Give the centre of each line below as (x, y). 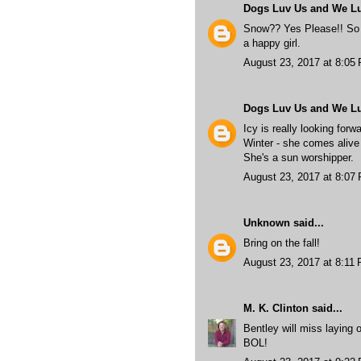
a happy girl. (272, 43)
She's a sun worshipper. (299, 157)
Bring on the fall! (282, 243)
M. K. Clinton (276, 308)
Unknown (267, 223)
